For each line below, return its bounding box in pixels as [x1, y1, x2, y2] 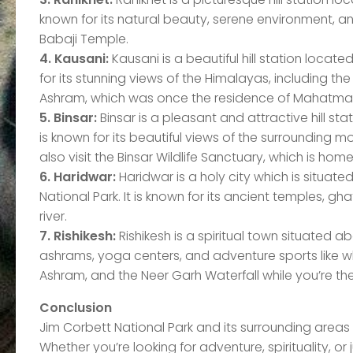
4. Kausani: [39, 49, 109, 68]
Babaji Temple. [39, 29, 128, 48]
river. [39, 206, 67, 225]
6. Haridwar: [39, 167, 116, 186]
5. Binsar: [39, 108, 97, 127]
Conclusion [39, 298, 112, 317]
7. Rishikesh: [39, 226, 116, 245]
